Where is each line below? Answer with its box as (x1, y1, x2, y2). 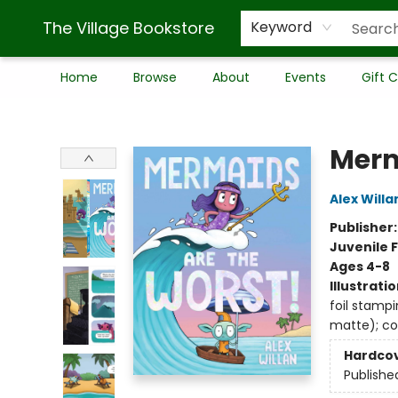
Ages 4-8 (329, 258, 390, 275)
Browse (133, 68, 177, 86)
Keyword (251, 17, 312, 37)
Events (285, 68, 326, 86)
